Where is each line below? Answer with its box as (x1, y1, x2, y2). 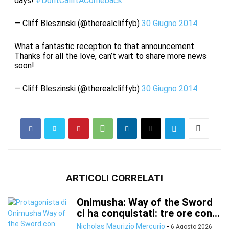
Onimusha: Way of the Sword (77, 196, 213, 209)
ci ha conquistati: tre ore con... (77, 207, 220, 219)
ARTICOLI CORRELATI (66, 172, 163, 184)
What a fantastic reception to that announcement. (14, 41, 196, 51)
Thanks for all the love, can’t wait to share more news (14, 51, 207, 61)
